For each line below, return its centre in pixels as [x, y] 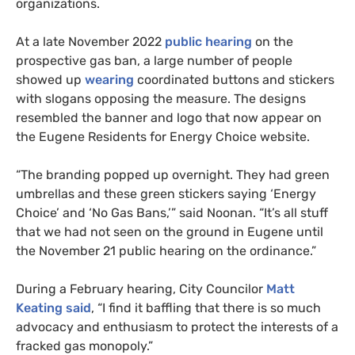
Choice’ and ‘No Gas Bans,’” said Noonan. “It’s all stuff [172, 212]
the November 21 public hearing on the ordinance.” [168, 250]
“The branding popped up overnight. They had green [173, 174]
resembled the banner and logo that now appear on [169, 117]
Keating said [53, 307]
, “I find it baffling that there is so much [206, 307]
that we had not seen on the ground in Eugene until [170, 231]
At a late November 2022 [89, 41]
